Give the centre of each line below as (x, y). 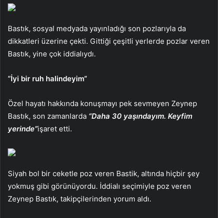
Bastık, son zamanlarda (48, 116)
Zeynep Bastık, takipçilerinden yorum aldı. (80, 199)
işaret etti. (55, 129)
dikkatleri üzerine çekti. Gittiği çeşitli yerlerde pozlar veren (109, 41)
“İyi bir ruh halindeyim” (47, 79)
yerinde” (23, 129)
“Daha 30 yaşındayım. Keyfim (140, 116)
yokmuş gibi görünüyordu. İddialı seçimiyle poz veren (100, 186)
